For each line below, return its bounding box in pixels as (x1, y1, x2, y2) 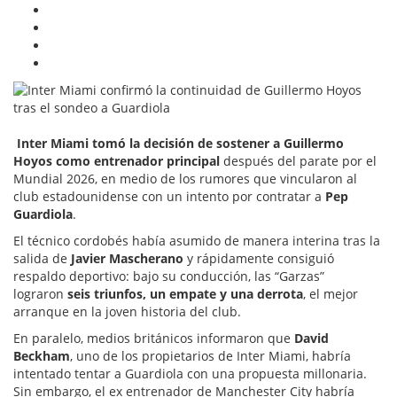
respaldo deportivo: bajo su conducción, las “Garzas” (13, 267, 324, 284)
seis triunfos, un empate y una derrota (67, 284, 303, 302)
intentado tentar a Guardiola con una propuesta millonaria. (13, 364, 367, 382)
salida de (13, 249, 71, 267)
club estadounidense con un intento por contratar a (13, 187, 325, 205)
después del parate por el (220, 152, 377, 169)
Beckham (13, 346, 70, 364)
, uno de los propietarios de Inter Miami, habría (70, 346, 351, 364)
